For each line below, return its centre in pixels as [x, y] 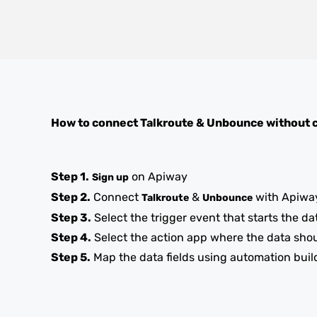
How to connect [96, 123]
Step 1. [70, 177]
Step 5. [71, 257]
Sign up [110, 177]
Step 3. [71, 218]
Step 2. [71, 197]
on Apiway [158, 177]
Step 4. [71, 237]
